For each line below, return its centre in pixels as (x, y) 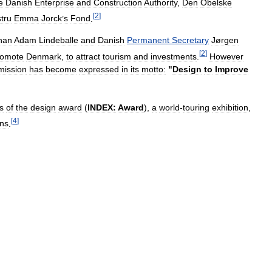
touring (196, 107)
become (61, 69)
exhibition (230, 107)
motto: (154, 69)
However (226, 56)
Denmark (44, 56)
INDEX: (102, 107)
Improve (232, 69)
